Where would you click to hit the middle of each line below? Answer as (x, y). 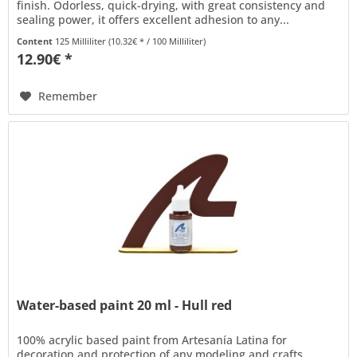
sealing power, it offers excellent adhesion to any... (153, 19)
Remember (68, 96)
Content (36, 41)
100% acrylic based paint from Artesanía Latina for (152, 340)
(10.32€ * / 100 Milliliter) (157, 41)
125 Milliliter (82, 41)
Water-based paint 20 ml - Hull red (125, 306)
